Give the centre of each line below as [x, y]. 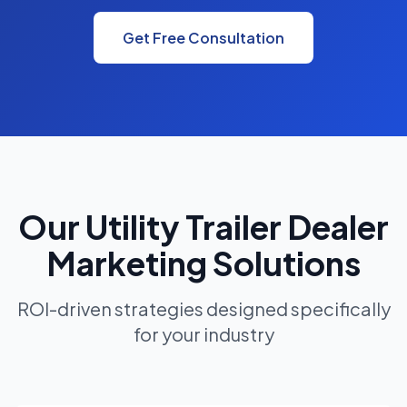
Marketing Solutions [203, 263]
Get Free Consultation [203, 38]
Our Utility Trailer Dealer [203, 227]
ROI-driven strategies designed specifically [203, 308]
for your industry [203, 334]
